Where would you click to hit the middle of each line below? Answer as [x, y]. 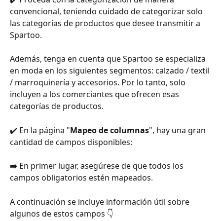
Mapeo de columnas [110, 130]
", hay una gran [178, 130]
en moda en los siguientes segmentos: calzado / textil [110, 71]
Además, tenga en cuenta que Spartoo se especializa [109, 59]
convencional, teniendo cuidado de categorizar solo [107, 11]
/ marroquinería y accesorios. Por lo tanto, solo [99, 83]
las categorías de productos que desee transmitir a [106, 23]
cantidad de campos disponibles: [71, 142]
